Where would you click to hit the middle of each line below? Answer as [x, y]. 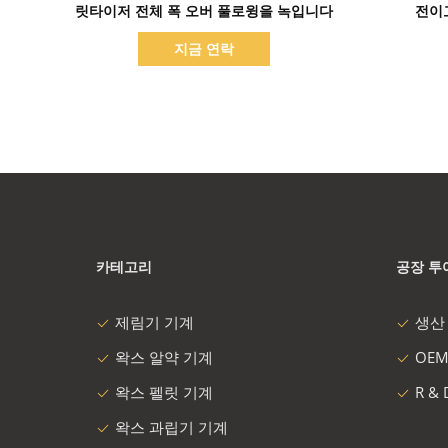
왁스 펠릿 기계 [164, 392]
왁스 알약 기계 [164, 357]
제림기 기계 [154, 322]
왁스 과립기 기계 [171, 427]
